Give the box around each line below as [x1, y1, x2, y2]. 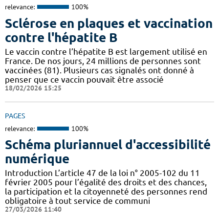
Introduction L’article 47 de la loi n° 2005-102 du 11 [5, 168, 200, 178]
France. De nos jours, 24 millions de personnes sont [5, 56, 201, 66]
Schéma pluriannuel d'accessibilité [5, 137, 211, 152]
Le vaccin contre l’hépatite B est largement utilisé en [5, 46, 207, 56]
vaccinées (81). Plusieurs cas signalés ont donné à [5, 65, 194, 75]
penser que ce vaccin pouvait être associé [5, 74, 164, 84]
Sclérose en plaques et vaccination [5, 16, 213, 30]
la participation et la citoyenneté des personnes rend [5, 187, 207, 197]
